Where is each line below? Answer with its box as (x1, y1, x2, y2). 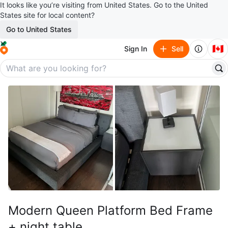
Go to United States (6, 25, 72, 34)
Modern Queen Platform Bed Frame (8, 203, 213, 218)
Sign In (124, 44, 147, 53)
